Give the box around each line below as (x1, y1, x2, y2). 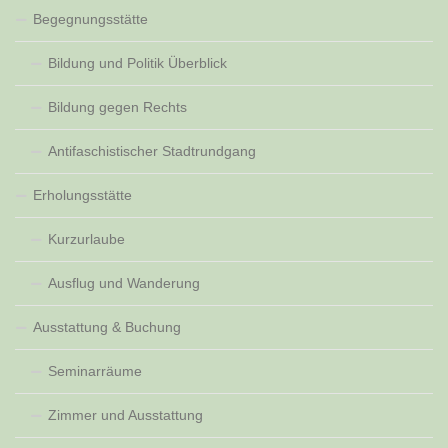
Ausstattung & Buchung (33, 319, 181, 335)
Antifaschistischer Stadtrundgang (48, 143, 256, 159)
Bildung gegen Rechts (48, 99, 187, 115)
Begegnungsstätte (33, 11, 148, 27)
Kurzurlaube (48, 231, 125, 247)
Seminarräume (48, 363, 142, 379)
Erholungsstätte (33, 187, 132, 203)
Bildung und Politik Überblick (48, 55, 227, 71)
